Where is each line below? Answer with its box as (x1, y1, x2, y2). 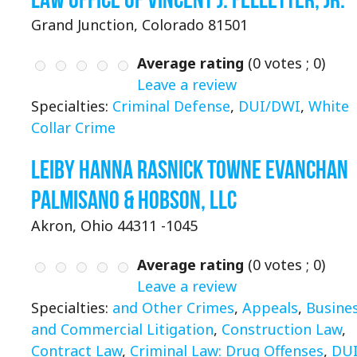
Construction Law (222, 319, 342, 339)
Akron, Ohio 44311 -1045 (31, 216, 198, 236)
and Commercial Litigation (31, 319, 214, 339)
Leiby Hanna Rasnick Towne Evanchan (31, 155, 348, 184)
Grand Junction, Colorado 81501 (31, 14, 248, 34)
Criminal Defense (112, 96, 230, 116)
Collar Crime (31, 118, 116, 138)
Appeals (242, 297, 298, 317)
